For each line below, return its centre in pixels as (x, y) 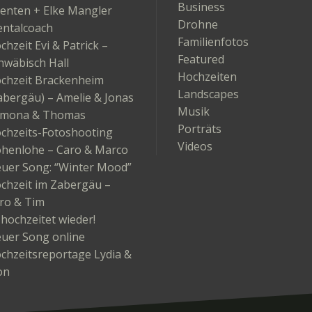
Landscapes (208, 94)
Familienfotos (213, 42)
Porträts (200, 129)
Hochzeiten (207, 77)
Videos (195, 146)
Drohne (198, 24)
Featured (201, 59)
